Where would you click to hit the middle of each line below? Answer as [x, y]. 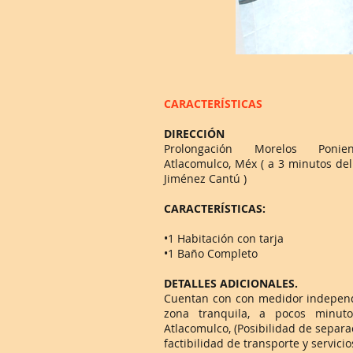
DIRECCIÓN [194, 134]
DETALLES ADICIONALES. [231, 283]
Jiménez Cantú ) [205, 178]
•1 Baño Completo [211, 253]
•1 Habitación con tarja [224, 238]
